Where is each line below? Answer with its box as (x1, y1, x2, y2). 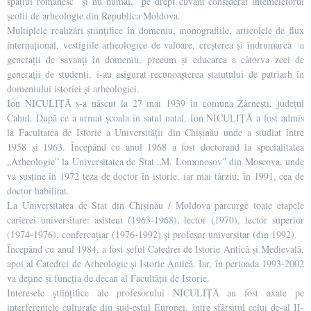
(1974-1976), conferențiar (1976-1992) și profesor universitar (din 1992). (7, 227, 297, 241)
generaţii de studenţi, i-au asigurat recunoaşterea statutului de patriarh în (7, 67, 304, 81)
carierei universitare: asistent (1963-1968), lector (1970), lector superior (7, 212, 304, 226)
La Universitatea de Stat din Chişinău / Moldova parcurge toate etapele (7, 198, 304, 212)
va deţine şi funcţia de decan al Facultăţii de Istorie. (7, 271, 210, 285)
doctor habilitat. (7, 183, 69, 197)
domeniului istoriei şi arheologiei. (7, 81, 140, 95)
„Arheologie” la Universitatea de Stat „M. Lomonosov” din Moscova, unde (7, 154, 304, 168)
